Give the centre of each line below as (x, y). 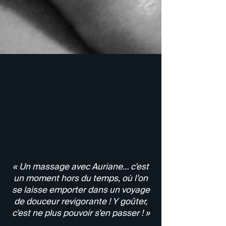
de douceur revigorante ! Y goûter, (81, 201)
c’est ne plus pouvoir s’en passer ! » (81, 213)
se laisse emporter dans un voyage (81, 189)
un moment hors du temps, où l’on (81, 178)
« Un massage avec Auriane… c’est (81, 166)
